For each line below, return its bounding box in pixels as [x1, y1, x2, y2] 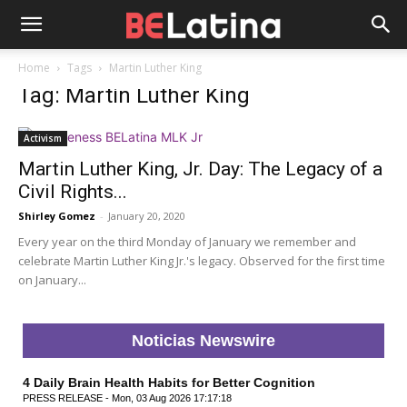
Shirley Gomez [18, 209, 95, 223]
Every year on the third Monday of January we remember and [18, 233, 356, 250]
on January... [18, 272, 86, 288]
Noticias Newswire [132, 332, 275, 350]
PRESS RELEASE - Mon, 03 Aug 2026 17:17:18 [23, 392, 232, 403]
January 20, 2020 [108, 209, 185, 223]
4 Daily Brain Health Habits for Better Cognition [23, 375, 315, 390]
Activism [24, 132, 62, 144]
